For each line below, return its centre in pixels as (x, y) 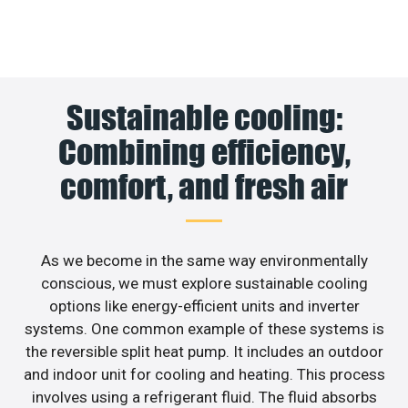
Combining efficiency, (204, 152)
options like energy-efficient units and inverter (204, 306)
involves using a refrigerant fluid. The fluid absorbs (204, 397)
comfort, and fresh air (204, 186)
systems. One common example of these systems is (204, 328)
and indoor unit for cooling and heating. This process (204, 374)
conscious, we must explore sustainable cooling (204, 283)
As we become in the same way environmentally (204, 260)
